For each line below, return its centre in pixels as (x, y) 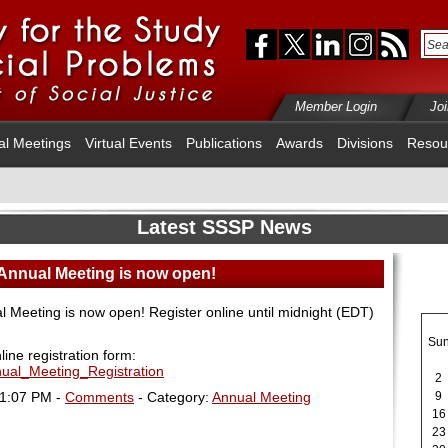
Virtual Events (128, 143)
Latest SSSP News (224, 227)
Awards (299, 143)
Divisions (365, 143)
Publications (224, 143)
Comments (99, 397)
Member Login (336, 106)
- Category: (173, 397)
